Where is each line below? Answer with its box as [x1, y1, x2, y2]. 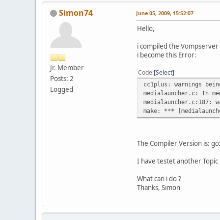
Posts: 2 [50, 74, 74, 83]
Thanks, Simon [137, 183, 180, 192]
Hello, [137, 24, 155, 33]
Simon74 [59, 7, 93, 18]
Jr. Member [50, 63, 84, 72]
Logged [50, 84, 73, 94]
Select [156, 68, 172, 77]
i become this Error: [137, 50, 196, 59]
